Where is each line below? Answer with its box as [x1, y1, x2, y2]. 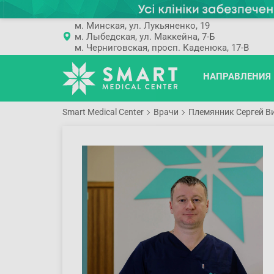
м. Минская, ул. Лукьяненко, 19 [74, 20, 210, 31]
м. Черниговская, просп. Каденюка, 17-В [74, 42, 249, 53]
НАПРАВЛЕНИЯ [202, 71, 271, 83]
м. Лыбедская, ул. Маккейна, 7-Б [74, 31, 215, 42]
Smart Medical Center [62, 107, 144, 117]
